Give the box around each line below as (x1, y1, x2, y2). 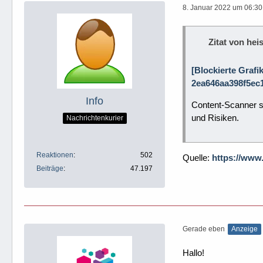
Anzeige (231, 225, 258, 233)
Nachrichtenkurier (66, 113, 123, 122)
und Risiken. (191, 113, 239, 123)
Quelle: (183, 153, 212, 163)
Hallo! (183, 248, 204, 258)
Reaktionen (36, 151, 73, 159)
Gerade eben (183, 225, 225, 233)
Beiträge (36, 164, 63, 173)
